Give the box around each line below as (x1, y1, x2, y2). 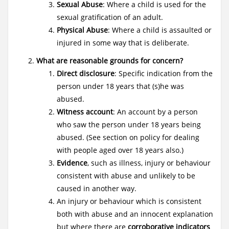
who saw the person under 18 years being (57, 120, 201, 129)
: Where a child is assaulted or (108, 25, 212, 35)
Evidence (57, 158, 87, 168)
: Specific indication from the (114, 68, 213, 78)
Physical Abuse (57, 25, 108, 35)
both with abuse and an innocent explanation (57, 209, 213, 219)
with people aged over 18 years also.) (57, 145, 184, 155)
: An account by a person (113, 107, 198, 117)
